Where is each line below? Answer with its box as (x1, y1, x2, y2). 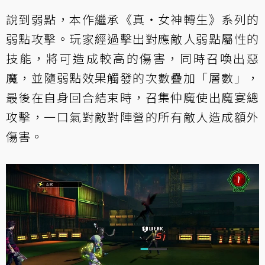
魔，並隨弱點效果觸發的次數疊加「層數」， (6, 69, 259, 87)
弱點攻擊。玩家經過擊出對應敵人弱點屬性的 (6, 30, 259, 48)
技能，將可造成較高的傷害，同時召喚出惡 (6, 50, 259, 67)
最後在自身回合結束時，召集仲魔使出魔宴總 (6, 89, 259, 106)
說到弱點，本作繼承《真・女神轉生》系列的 (6, 11, 259, 28)
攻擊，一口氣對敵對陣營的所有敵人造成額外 (6, 108, 259, 126)
